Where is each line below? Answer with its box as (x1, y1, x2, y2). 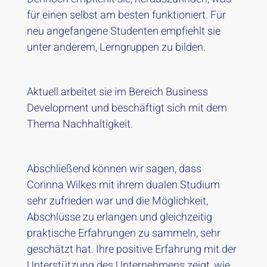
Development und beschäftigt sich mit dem (26, 100, 227, 116)
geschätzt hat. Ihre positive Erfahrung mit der (26, 241, 237, 257)
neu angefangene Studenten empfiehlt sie (26, 23, 221, 39)
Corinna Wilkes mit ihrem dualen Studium (26, 177, 220, 193)
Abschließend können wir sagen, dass (26, 161, 201, 177)
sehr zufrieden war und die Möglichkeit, (26, 193, 208, 209)
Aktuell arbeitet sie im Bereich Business (26, 84, 208, 100)
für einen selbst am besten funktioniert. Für (26, 7, 226, 23)
